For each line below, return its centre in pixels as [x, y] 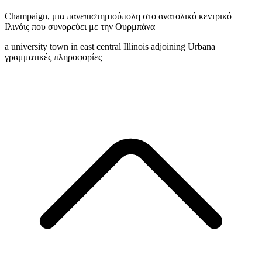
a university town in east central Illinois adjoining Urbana [110, 47]
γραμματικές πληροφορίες [53, 57]
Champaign [26, 16]
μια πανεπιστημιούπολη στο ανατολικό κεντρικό [142, 16]
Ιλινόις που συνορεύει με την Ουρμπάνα [80, 27]
